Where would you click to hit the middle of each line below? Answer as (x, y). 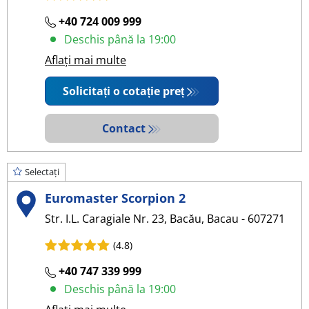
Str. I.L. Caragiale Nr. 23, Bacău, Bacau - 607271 (165, 219)
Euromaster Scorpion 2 (115, 198)
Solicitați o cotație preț (124, 91)
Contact (123, 128)
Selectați (42, 171)
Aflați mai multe (86, 60)
